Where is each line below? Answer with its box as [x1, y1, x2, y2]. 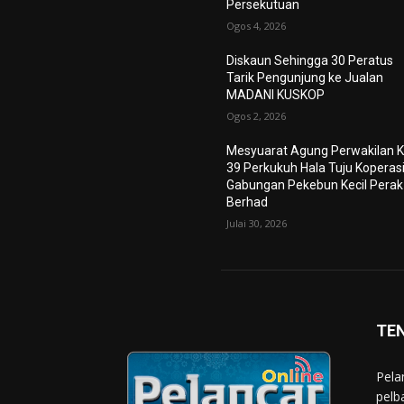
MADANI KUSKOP [226, 87, 326, 103]
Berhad [226, 195, 269, 210]
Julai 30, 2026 [226, 216, 288, 231]
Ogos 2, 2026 [226, 109, 287, 124]
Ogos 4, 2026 [226, 19, 287, 33]
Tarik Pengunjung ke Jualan [226, 70, 384, 86]
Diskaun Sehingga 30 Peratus [226, 53, 394, 69]
